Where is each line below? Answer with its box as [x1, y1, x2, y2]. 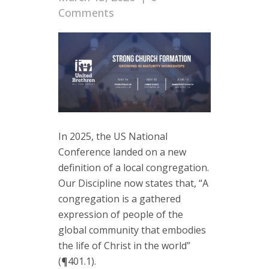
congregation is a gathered [58, 192, 181, 206]
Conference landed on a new [58, 145, 186, 159]
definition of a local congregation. [58, 161, 209, 175]
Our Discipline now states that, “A [58, 177, 208, 190]
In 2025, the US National [58, 130, 168, 144]
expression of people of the [58, 208, 183, 222]
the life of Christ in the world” [58, 239, 190, 253]
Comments [58, 5, 114, 20]
